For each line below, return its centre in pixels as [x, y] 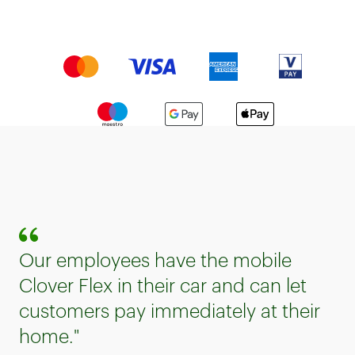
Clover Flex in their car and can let [163, 286]
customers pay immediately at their [170, 311]
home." [49, 336]
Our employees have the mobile [155, 260]
